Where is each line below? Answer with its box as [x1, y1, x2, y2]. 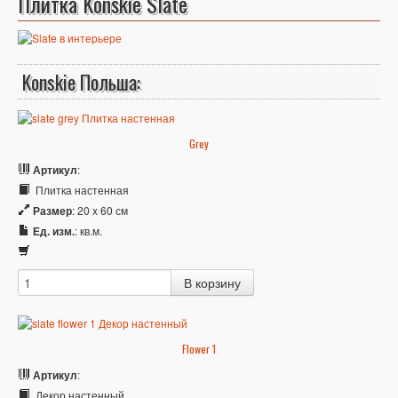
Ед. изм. [33, 222, 75, 239]
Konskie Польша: [22, 68, 140, 96]
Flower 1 [182, 340, 216, 356]
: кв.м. [75, 222, 102, 238]
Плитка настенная [33, 181, 129, 197]
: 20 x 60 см [72, 202, 128, 218]
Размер [33, 202, 72, 219]
